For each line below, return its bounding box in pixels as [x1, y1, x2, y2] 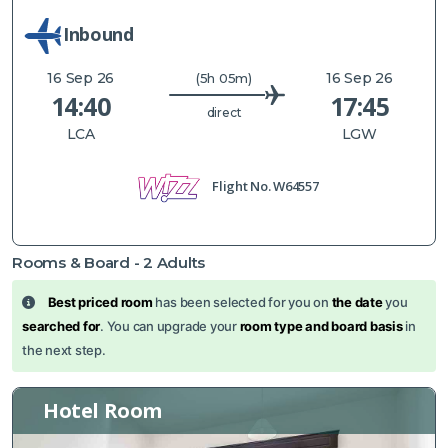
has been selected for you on [152, 293, 332, 310]
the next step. [22, 341, 106, 358]
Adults [152, 252, 206, 272]
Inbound [63, 22, 134, 47]
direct [206, 105, 242, 121]
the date [331, 293, 383, 310]
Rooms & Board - [12, 252, 144, 272]
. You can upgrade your [100, 317, 240, 334]
